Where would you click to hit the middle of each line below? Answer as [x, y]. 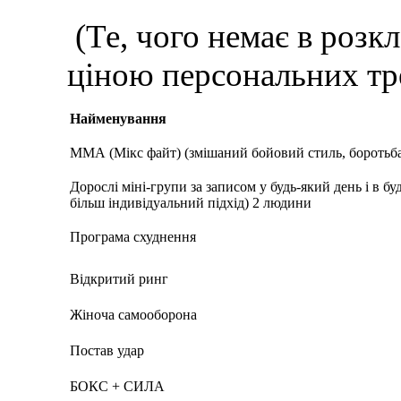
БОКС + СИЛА [118, 386]
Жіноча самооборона [134, 315]
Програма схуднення [133, 237]
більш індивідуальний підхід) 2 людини [191, 203]
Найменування [119, 119]
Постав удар [107, 350]
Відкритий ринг [119, 279]
